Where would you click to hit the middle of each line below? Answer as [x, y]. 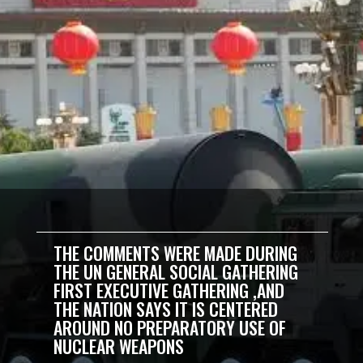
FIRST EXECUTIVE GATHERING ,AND [169, 290]
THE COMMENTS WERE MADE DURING [176, 253]
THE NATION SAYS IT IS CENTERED [166, 309]
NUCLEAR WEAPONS [119, 346]
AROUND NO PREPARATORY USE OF [170, 328]
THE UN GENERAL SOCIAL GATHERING [176, 272]
